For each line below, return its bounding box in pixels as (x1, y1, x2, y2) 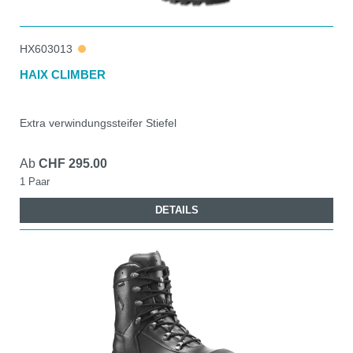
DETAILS (154, 203, 199, 216)
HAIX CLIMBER (20, 67, 106, 81)
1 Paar (20, 175, 50, 188)
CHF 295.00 (39, 156, 107, 170)
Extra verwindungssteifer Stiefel (20, 116, 176, 129)
